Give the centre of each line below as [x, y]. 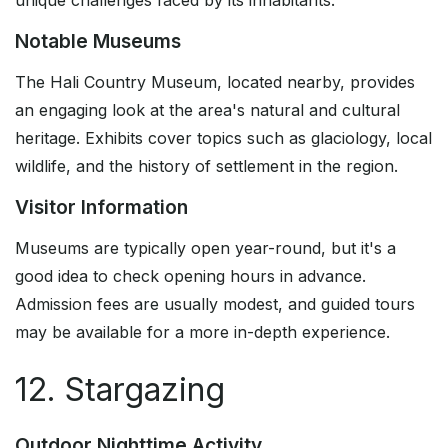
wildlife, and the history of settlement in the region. [206, 166]
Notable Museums [98, 41]
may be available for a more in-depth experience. [202, 332]
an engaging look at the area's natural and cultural [207, 110]
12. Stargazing [120, 390]
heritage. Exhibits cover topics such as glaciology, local [223, 138]
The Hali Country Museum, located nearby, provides [215, 82]
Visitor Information [101, 207]
